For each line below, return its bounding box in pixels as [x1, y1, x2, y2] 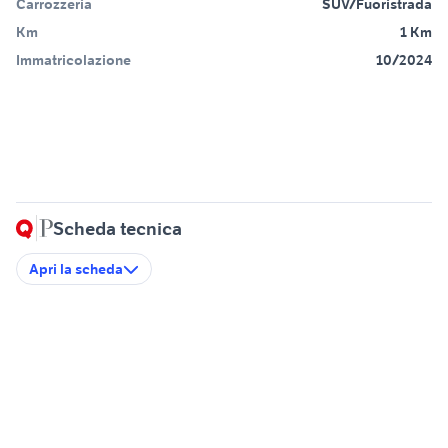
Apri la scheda [29, 260, 123, 279]
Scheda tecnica [53, 217, 182, 241]
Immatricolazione [16, 51, 131, 70]
